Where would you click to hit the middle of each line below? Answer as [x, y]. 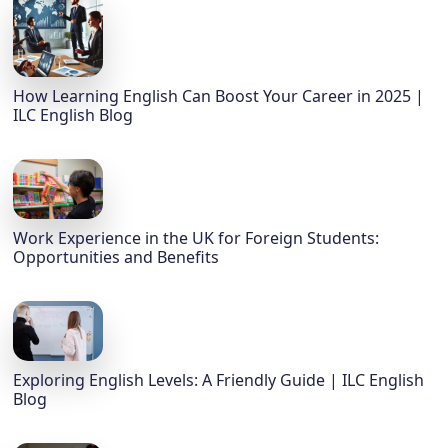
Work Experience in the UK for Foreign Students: [196, 238]
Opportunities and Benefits [116, 257]
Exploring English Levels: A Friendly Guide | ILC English [219, 380]
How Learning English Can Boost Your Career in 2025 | [219, 96]
